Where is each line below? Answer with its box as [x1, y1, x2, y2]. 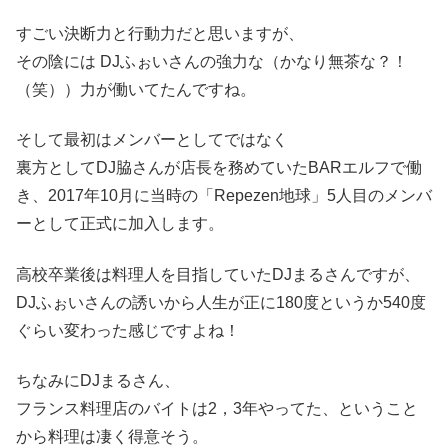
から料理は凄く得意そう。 [16, 428, 208, 446]
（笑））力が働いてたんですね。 [16, 80, 256, 98]
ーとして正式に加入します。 [16, 215, 224, 233]
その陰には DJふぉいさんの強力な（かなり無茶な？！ [16, 52, 408, 70]
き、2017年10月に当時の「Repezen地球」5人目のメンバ [16, 187, 432, 205]
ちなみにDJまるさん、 [16, 372, 180, 390]
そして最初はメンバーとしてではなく [16, 131, 288, 149]
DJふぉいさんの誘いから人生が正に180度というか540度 [16, 293, 426, 311]
